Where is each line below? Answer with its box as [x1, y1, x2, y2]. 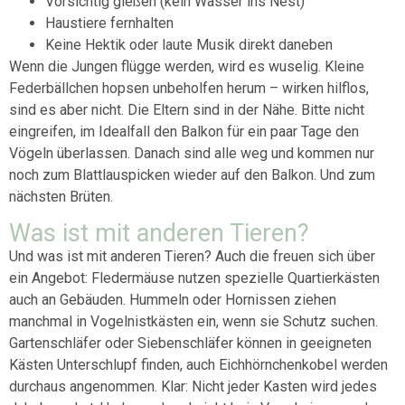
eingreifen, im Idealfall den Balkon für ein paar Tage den [9, 123, 359, 141]
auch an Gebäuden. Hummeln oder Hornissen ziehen [9, 290, 336, 308]
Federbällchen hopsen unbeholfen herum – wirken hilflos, [9, 80, 369, 98]
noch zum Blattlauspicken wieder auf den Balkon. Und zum [9, 166, 375, 184]
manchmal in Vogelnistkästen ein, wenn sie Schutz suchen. [9, 312, 378, 330]
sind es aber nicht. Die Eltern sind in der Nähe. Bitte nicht [9, 101, 364, 119]
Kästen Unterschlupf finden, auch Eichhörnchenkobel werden [9, 355, 388, 373]
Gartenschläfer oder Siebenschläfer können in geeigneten [9, 334, 372, 352]
